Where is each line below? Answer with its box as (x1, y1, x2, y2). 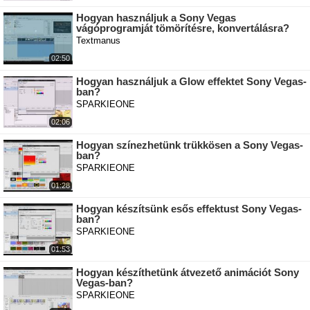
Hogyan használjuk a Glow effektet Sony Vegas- (76, 75, 307, 88)
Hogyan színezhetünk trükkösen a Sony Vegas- (76, 139, 303, 152)
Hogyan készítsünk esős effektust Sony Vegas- (76, 203, 302, 215)
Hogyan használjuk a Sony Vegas (76, 12, 236, 24)
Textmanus (76, 35, 120, 46)
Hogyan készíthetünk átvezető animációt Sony (76, 266, 299, 279)
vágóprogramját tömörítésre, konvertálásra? (76, 22, 289, 35)
